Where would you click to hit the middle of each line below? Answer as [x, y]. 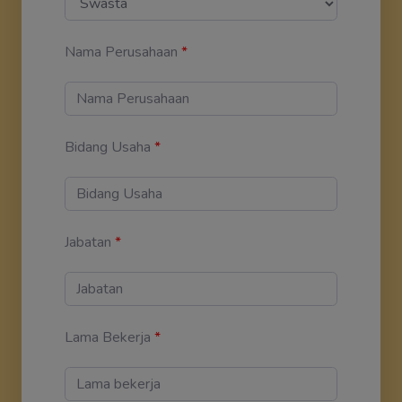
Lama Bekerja [108, 337]
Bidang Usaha [108, 147]
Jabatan [88, 242]
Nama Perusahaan [121, 52]
